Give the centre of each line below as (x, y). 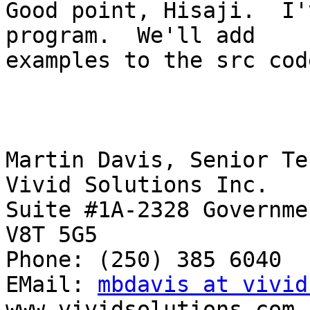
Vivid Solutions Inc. (137, 185)
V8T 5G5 (52, 235)
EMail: (52, 285)
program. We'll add (130, 36)
